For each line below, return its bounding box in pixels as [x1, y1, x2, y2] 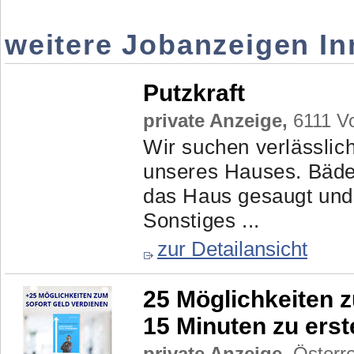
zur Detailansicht [157, 237, 307, 261]
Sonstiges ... [143, 209, 260, 232]
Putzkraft [143, 80, 245, 106]
